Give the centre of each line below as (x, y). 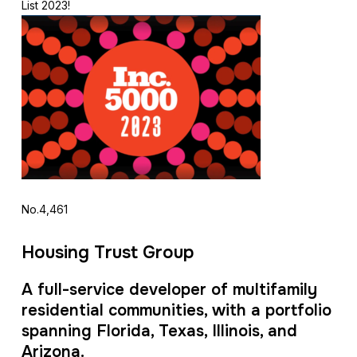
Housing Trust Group (108, 253)
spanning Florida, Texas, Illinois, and (159, 331)
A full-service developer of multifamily (169, 290)
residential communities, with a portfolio (176, 310)
